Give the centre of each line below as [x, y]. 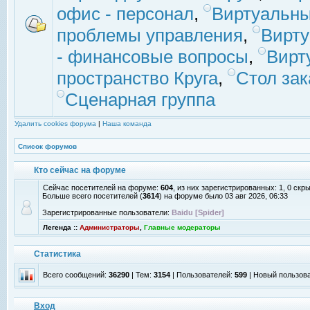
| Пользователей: [202, 275]
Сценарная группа [140, 100]
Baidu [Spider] [198, 212]
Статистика [58, 254]
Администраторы [110, 227]
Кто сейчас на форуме [81, 170]
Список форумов [47, 146]
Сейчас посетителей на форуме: [102, 188]
